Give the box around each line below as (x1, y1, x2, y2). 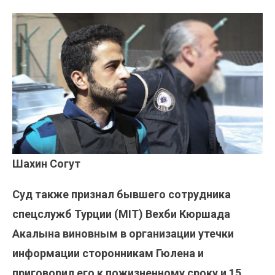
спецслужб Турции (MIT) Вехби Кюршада (12, 207, 230, 220)
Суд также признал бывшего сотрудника (12, 187, 231, 201)
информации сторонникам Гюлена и (12, 246, 204, 260)
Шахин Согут (12, 157, 80, 170)
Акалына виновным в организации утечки (12, 227, 234, 240)
